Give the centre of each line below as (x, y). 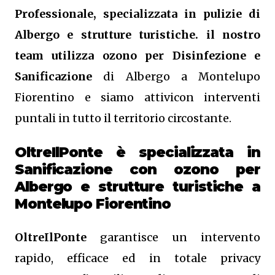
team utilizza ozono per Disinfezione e (137, 56)
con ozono (183, 169)
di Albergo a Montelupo (176, 76)
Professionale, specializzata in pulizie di (137, 14)
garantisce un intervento (173, 237)
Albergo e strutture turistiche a (137, 187)
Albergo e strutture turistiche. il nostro (137, 35)
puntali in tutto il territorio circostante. (123, 118)
